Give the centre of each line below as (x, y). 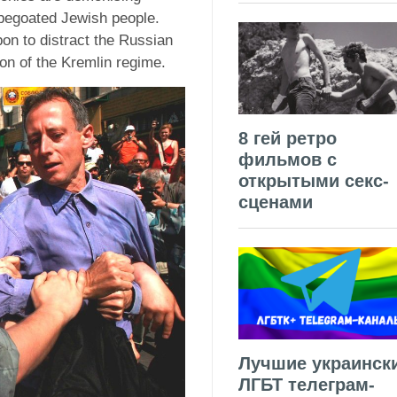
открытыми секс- (314, 181)
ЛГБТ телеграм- (307, 384)
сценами (276, 202)
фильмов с (288, 160)
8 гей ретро (288, 139)
